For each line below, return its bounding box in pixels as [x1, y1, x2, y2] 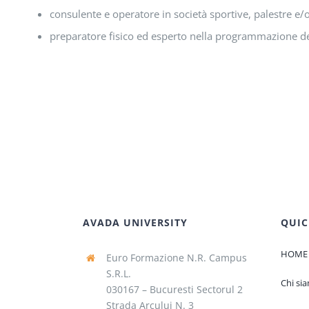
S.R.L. [106, 267, 131, 281]
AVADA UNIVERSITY [82, 216, 188, 230]
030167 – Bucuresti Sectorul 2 [106, 283, 243, 297]
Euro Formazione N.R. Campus [106, 251, 247, 265]
